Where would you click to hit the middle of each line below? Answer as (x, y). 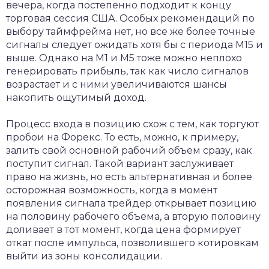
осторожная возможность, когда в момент (112, 190)
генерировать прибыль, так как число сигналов (127, 71)
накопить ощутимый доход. (76, 98)
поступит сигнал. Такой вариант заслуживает (120, 164)
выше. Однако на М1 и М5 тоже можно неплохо (124, 58)
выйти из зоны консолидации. (84, 256)
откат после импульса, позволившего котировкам (132, 243)
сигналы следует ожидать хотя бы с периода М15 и (134, 45)
